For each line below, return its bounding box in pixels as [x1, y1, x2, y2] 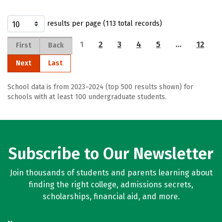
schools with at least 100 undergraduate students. [7, 93, 166, 101]
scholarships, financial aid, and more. [42, 192, 180, 201]
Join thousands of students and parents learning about [9, 168, 213, 177]
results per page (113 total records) [47, 19, 162, 28]
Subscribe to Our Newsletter [8, 144, 214, 163]
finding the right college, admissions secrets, [29, 180, 193, 189]
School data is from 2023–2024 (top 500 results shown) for [7, 83, 193, 91]
